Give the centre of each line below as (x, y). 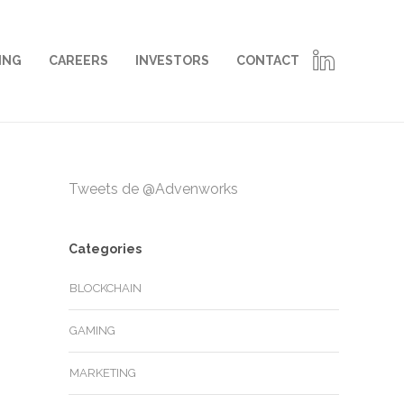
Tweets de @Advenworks (153, 189)
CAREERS (78, 60)
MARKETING (103, 373)
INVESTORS (172, 60)
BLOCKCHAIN (106, 288)
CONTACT (268, 60)
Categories (105, 249)
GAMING (92, 331)
